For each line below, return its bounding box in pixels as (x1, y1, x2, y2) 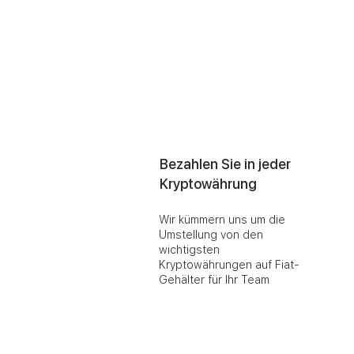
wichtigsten (159, 243, 220, 256)
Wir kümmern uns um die (159, 213, 285, 226)
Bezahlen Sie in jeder (160, 156, 291, 172)
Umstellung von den (159, 228, 263, 241)
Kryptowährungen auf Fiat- (159, 258, 299, 271)
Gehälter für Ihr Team (159, 273, 269, 286)
